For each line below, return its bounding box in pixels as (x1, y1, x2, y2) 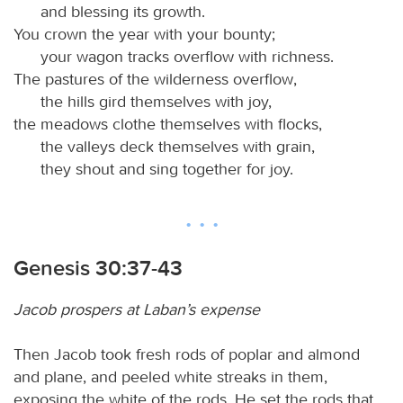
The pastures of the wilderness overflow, (13, 68, 297, 89)
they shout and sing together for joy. (40, 158, 293, 179)
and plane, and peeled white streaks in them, (13, 366, 327, 387)
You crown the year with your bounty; (13, 23, 275, 44)
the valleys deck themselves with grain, (40, 136, 315, 157)
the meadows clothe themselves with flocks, (13, 113, 322, 134)
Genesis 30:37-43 (13, 255, 183, 281)
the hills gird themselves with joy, (40, 91, 272, 112)
